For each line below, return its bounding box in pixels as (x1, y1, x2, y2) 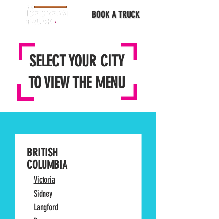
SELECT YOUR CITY (29, 52, 124, 70)
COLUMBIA (26, 158, 67, 172)
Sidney (33, 188, 52, 199)
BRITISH (26, 146, 58, 159)
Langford (33, 202, 58, 213)
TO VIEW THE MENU (28, 73, 125, 92)
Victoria (33, 175, 55, 185)
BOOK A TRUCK (92, 9, 140, 20)
